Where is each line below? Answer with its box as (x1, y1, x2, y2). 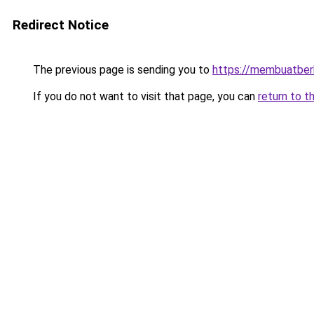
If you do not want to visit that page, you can (30, 90, 258, 103)
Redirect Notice (13, 17, 109, 33)
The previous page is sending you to (30, 63, 212, 76)
